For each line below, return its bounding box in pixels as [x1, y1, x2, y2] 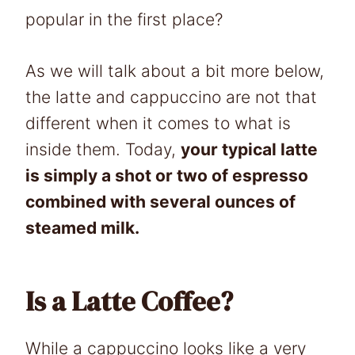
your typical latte [181, 139, 318, 159]
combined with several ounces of [25, 191, 296, 212]
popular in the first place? [25, 9, 223, 29]
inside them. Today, [25, 139, 181, 159]
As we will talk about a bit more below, [25, 60, 324, 81]
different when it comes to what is [25, 113, 291, 133]
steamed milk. [25, 217, 143, 238]
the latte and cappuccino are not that [25, 86, 317, 107]
